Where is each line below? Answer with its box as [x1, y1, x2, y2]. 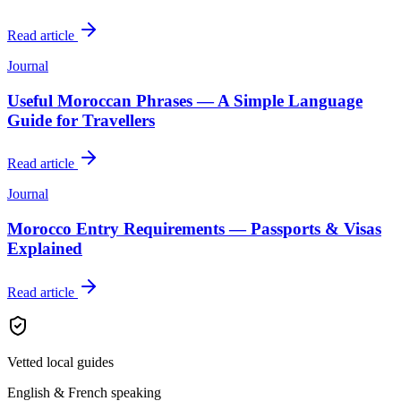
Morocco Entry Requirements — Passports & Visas [7, 218, 381, 238]
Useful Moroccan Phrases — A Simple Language [7, 90, 363, 110]
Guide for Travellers [7, 110, 155, 130]
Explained [7, 238, 82, 258]
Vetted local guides [7, 354, 114, 370]
